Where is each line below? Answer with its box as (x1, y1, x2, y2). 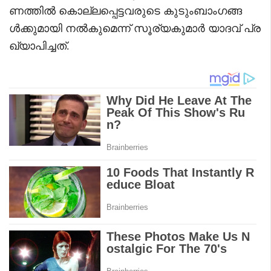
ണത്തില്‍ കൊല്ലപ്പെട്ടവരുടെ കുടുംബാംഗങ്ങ (9, 4, 242, 17)
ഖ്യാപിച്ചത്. (9, 39, 70, 52)
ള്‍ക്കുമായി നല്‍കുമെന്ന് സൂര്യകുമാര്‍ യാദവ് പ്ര (9, 22, 261, 34)
